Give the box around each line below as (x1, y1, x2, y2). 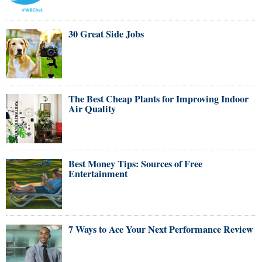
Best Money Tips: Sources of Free (68, 157, 202, 171)
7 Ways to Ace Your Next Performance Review (68, 222, 253, 236)
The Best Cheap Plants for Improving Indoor (68, 92, 249, 106)
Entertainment (68, 167, 127, 181)
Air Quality (68, 102, 116, 116)
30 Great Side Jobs (68, 26, 144, 41)
